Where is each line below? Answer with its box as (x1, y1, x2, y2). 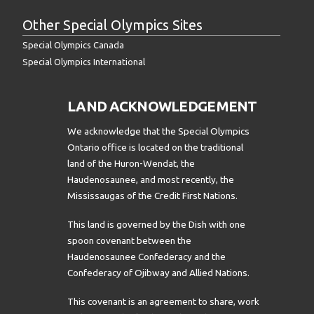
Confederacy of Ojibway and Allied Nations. (67, 267, 250, 279)
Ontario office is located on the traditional (67, 142, 243, 153)
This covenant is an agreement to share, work (67, 295, 259, 307)
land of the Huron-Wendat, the (67, 158, 195, 170)
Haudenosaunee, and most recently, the (67, 174, 234, 186)
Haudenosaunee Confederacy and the (67, 251, 226, 263)
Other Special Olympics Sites (22, 17, 203, 34)
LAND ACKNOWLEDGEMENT (67, 98, 257, 115)
